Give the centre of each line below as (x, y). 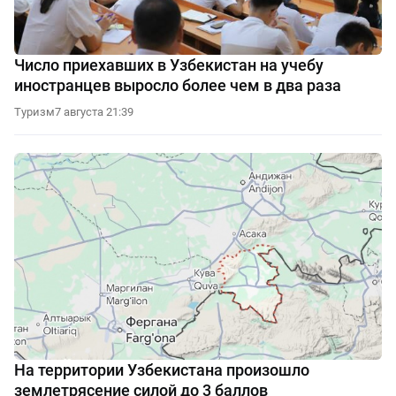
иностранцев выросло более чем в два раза (178, 86)
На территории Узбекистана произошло (162, 370)
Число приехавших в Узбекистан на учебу (169, 65)
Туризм (34, 112)
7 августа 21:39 (94, 112)
